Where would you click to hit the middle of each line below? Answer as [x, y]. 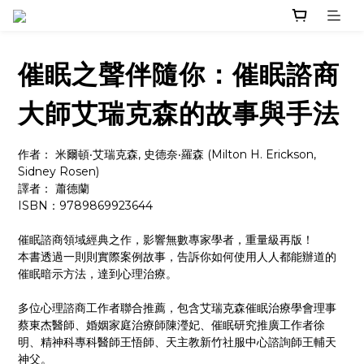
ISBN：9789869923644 [85, 206]
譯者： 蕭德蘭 [54, 189]
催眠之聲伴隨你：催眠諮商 [179, 75]
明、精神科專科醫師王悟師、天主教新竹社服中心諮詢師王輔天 [177, 342]
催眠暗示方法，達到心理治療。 [97, 274]
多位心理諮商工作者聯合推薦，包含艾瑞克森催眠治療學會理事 [177, 308]
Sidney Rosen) [58, 172]
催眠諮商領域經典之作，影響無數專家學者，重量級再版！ [166, 240]
